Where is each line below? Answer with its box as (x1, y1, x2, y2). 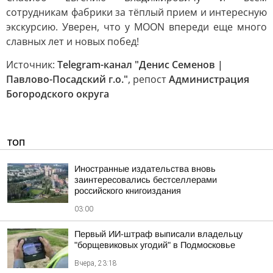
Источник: (6, 58, 57, 71)
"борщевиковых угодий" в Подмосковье (74, 240, 235, 250)
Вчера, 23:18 (74, 259, 117, 268)
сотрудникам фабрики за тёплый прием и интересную (6, 5, 267, 19)
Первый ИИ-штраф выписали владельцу (74, 229, 243, 239)
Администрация (169, 73, 249, 86)
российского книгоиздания (74, 186, 181, 196)
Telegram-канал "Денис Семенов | (57, 58, 223, 71)
